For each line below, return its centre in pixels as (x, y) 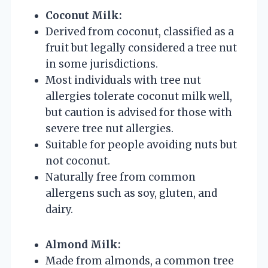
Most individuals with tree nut (123, 80)
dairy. (59, 209)
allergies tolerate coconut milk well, (139, 96)
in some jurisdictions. (102, 64)
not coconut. (78, 161)
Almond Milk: (83, 244)
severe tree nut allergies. (109, 128)
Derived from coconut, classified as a (140, 31)
